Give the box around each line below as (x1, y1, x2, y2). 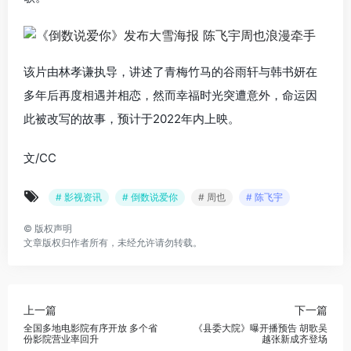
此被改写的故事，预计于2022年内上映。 (24, 111, 240, 127)
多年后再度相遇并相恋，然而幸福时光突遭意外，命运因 (24, 88, 317, 103)
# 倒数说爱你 (122, 191, 178, 204)
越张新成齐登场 (262, 332, 327, 345)
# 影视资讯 (56, 191, 102, 204)
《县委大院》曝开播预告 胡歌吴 (194, 321, 327, 334)
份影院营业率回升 (24, 332, 99, 345)
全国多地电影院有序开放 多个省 (24, 321, 157, 334)
